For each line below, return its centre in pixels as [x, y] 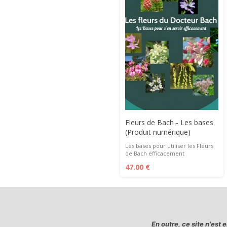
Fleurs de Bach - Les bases [169, 122]
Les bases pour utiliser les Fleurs [169, 146]
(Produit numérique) [158, 132]
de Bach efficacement [155, 153]
